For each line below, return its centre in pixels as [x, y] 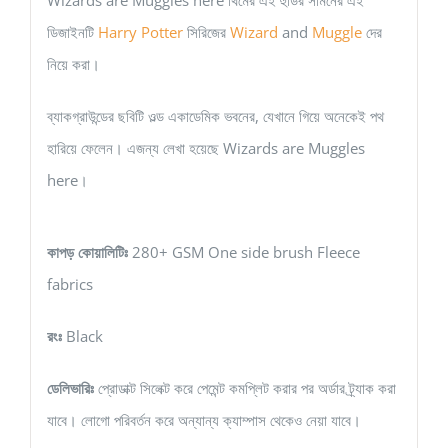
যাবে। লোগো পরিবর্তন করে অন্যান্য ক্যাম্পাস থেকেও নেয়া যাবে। [203, 419]
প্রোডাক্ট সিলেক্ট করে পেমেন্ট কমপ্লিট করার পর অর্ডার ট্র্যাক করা [244, 387]
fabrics [69, 283]
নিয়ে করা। [73, 63]
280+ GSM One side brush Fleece [243, 251]
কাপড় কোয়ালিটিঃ [87, 251]
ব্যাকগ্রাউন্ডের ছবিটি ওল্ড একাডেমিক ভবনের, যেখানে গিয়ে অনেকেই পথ [215, 115]
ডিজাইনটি [72, 31]
